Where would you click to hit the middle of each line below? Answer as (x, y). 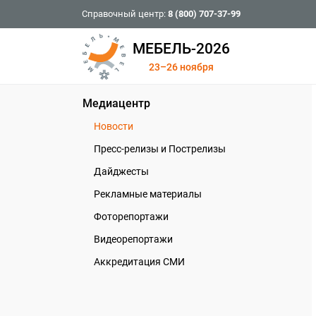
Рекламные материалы (148, 194)
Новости (114, 126)
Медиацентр (116, 103)
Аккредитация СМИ (139, 262)
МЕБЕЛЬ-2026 (182, 49)
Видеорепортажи (133, 239)
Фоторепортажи (131, 217)
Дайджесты (121, 171)
